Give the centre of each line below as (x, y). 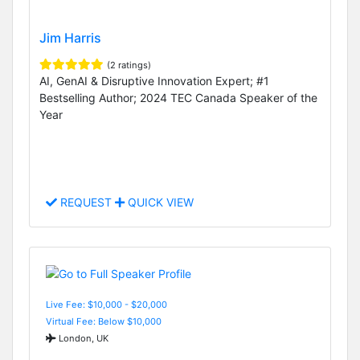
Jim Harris (70, 38)
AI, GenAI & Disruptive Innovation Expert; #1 (154, 81)
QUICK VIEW (159, 202)
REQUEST (86, 202)
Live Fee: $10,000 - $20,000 (106, 304)
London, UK (82, 338)
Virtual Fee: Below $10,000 (104, 321)
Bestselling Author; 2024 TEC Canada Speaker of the (178, 98)
